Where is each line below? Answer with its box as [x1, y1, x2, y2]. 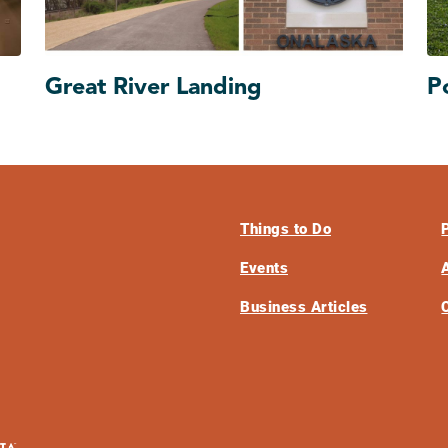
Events [240, 259, 288, 278]
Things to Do [240, 220, 331, 239]
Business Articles [240, 298, 368, 317]
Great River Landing [45, 75, 263, 100]
